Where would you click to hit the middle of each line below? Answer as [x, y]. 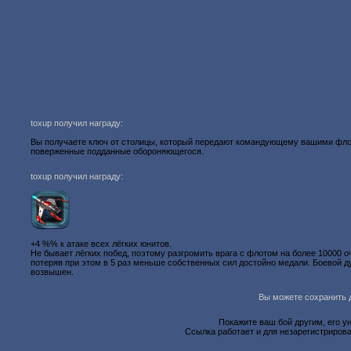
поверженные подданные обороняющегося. [118, 151]
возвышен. [52, 272]
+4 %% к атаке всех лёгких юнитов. [101, 244]
